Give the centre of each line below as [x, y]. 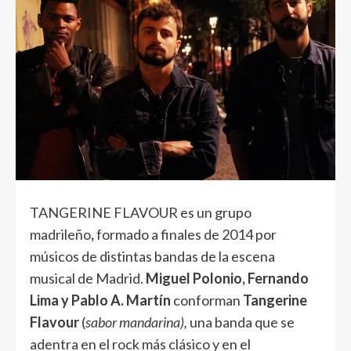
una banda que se [241, 322]
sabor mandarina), [136, 322]
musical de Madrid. [88, 279]
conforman [207, 300]
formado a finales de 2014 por [185, 235]
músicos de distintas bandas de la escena [152, 257]
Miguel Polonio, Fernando [227, 279]
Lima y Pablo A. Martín [100, 300]
